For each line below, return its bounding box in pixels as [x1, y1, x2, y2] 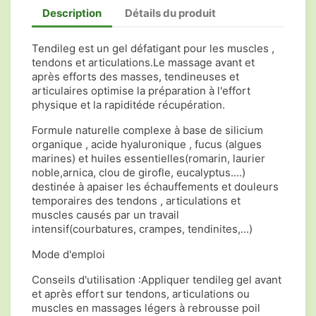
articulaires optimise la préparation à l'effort [32, 84, 250, 97]
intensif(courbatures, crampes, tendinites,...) [32, 222, 253, 236]
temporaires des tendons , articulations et [32, 194, 241, 207]
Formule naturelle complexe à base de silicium [32, 123, 263, 137]
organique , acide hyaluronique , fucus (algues [32, 138, 262, 151]
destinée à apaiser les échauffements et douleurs [32, 180, 279, 193]
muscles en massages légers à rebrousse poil [32, 301, 260, 315]
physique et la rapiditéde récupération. [32, 98, 225, 111]
